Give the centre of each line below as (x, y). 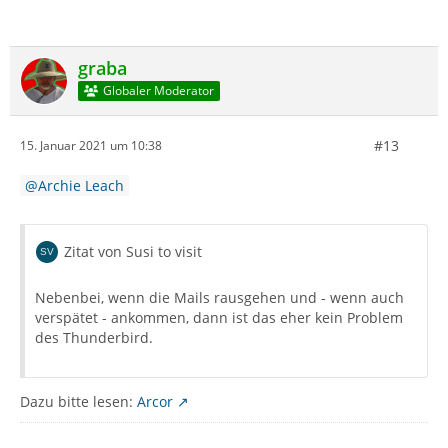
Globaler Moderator (158, 91)
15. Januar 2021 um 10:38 (91, 146)
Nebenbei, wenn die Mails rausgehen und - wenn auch (219, 297)
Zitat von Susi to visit (133, 251)
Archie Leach (81, 185)
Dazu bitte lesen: (78, 401)
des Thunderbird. (94, 337)
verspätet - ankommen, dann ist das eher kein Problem (219, 317)
